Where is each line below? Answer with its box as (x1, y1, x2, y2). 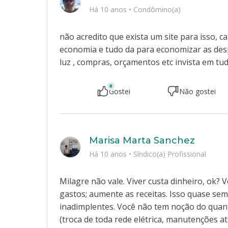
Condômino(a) (133, 5, 181, 14)
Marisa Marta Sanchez (89, 135, 195, 146)
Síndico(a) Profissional (133, 149, 206, 159)
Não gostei (179, 86, 216, 96)
